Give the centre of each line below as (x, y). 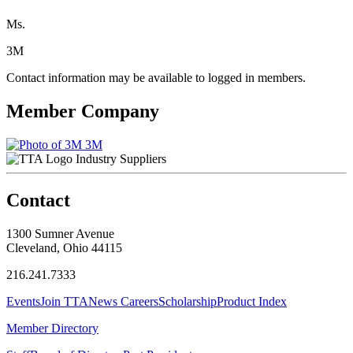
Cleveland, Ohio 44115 (64, 247)
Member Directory (52, 328)
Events (23, 301)
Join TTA (64, 301)
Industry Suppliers (121, 158)
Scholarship (188, 301)
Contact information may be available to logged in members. (156, 77)
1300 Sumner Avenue (60, 233)
